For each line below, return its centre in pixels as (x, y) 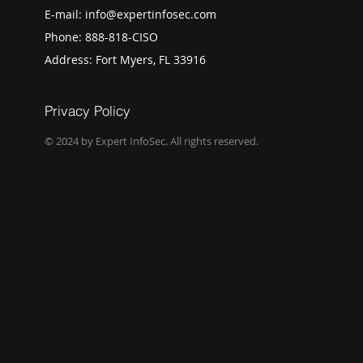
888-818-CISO (121, 37)
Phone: (64, 37)
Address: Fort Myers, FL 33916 (125, 60)
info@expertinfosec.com (150, 14)
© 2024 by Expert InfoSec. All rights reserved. (151, 141)
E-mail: (64, 14)
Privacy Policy (87, 110)
